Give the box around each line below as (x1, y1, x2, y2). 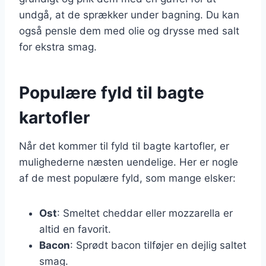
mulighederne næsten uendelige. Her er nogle (19, 156, 238, 168)
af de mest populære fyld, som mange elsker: (19, 172, 236, 184)
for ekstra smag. (19, 40, 97, 53)
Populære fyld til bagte (19, 82, 204, 103)
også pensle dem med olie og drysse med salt (19, 24, 239, 37)
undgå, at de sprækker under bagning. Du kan (19, 8, 239, 21)
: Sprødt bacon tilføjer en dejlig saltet (70, 239, 246, 251)
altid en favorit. (39, 223, 111, 235)
